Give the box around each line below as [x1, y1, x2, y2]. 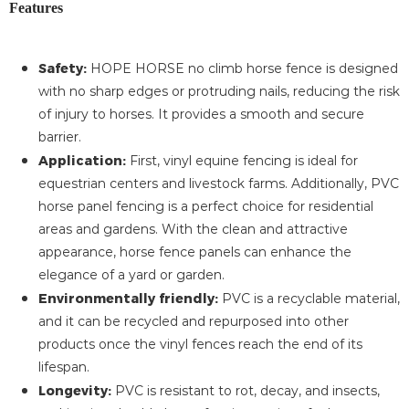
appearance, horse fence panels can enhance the [38, 243, 351, 261]
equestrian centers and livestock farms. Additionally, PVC [38, 174, 399, 193]
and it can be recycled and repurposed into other [38, 312, 349, 330]
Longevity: [38, 381, 115, 400]
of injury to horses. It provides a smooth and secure [38, 105, 364, 123]
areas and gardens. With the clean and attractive [38, 220, 348, 238]
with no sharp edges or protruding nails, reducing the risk [38, 82, 400, 100]
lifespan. [38, 358, 89, 376]
